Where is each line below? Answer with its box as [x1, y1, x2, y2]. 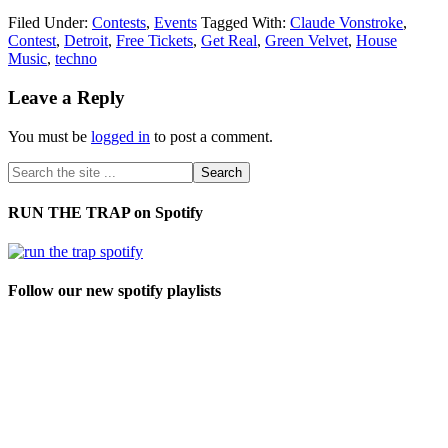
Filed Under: [8, 14, 92, 32]
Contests [92, 14, 146, 32]
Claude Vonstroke [290, 14, 403, 32]
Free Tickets [116, 32, 193, 50]
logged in [91, 127, 150, 145]
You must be [8, 127, 91, 145]
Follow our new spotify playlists [8, 282, 221, 300]
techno [55, 50, 97, 68]
